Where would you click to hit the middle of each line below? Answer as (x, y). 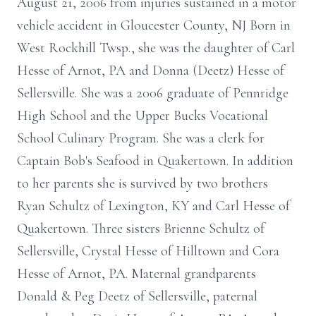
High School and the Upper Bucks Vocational (142, 116)
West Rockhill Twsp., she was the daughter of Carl (156, 48)
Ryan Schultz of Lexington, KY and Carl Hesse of (153, 206)
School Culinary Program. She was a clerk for (141, 138)
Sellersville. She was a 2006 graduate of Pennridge (153, 93)
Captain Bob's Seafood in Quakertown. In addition (155, 161)
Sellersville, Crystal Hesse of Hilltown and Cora (148, 251)
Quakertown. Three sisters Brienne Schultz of (141, 229)
